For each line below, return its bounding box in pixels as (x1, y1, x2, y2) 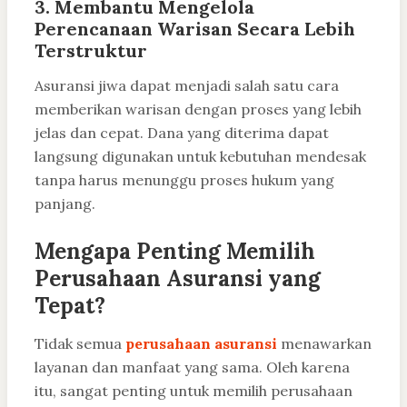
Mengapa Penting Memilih (35, 237, 315, 266)
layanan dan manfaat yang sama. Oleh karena (35, 358, 350, 377)
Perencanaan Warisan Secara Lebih (35, 17, 355, 41)
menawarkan (277, 334, 372, 353)
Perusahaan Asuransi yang (35, 264, 321, 293)
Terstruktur (35, 39, 147, 63)
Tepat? (35, 292, 105, 321)
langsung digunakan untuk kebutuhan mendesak (35, 147, 366, 166)
